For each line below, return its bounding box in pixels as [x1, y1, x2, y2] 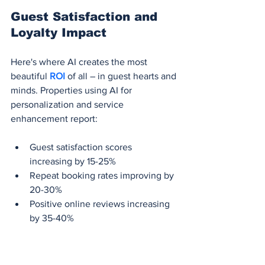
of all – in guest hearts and [67, 70, 179, 81]
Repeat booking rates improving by [30, 170, 176, 180]
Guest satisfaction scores [30, 141, 134, 152]
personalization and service [11, 99, 126, 109]
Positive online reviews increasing [30, 198, 172, 209]
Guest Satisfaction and [11, 9, 161, 23]
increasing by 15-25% [30, 156, 116, 166]
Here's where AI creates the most [11, 56, 150, 67]
